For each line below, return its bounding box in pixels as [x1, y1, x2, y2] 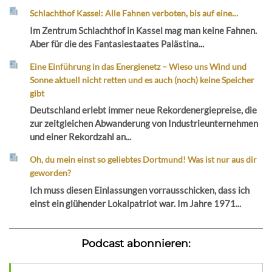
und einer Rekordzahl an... [30, 131, 132, 143]
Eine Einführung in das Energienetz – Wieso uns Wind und [30, 61, 247, 72]
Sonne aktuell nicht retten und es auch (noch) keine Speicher [30, 74, 255, 85]
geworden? [30, 168, 72, 178]
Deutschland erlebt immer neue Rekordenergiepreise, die [30, 104, 257, 116]
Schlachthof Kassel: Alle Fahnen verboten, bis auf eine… [30, 8, 239, 18]
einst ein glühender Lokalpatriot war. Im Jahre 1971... [30, 197, 242, 209]
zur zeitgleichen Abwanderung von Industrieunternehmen [30, 118, 259, 129]
